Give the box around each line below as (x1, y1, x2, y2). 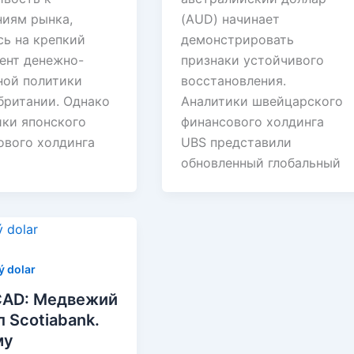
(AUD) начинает (181, 11, 281, 28)
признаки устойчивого (181, 52, 325, 69)
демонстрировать (181, 32, 295, 48)
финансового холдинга (181, 114, 325, 130)
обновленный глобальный (181, 155, 341, 171)
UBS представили (181, 134, 292, 151)
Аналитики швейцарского (181, 93, 344, 110)
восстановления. (181, 73, 287, 89)
